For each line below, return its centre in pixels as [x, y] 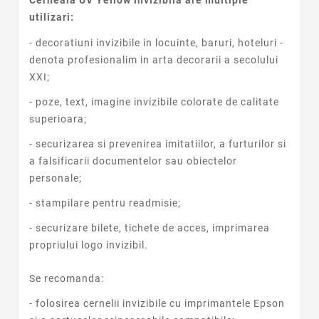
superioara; [58, 119]
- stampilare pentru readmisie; [105, 203]
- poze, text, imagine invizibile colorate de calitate [154, 101]
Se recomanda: [67, 278]
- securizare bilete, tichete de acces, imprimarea [150, 228]
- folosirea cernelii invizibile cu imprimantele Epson [157, 303]
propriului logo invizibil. [89, 245]
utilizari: [52, 17]
